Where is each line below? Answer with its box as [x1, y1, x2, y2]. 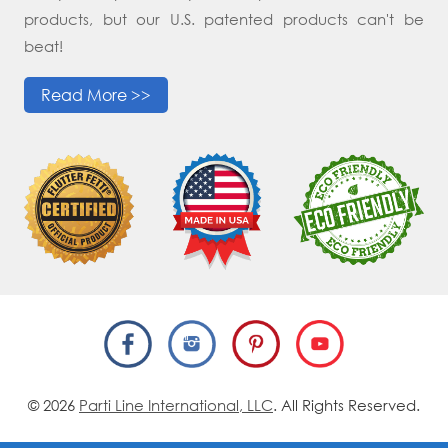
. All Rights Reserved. [273, 395, 420, 414]
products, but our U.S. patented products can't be [24, 10, 424, 29]
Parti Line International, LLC [79, 395, 273, 414]
